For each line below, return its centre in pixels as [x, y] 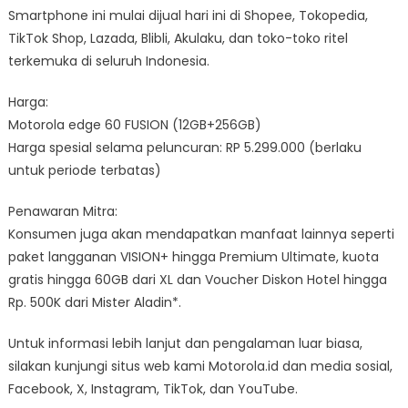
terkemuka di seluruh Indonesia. [108, 61]
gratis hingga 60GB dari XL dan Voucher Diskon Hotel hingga [197, 279]
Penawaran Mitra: [62, 211]
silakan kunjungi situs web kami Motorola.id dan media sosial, [200, 366]
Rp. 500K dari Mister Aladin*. [94, 302]
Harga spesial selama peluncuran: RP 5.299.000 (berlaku [184, 147]
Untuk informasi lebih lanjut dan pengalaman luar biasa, [185, 343]
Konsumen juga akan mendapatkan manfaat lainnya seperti [201, 234]
